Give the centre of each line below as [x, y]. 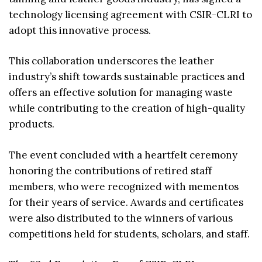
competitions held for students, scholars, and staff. [129, 234]
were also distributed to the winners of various [121, 218]
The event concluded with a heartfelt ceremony [123, 155]
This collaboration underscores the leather [111, 61]
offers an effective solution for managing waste [121, 93]
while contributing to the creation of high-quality [127, 108]
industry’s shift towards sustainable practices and [127, 77]
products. [32, 124]
